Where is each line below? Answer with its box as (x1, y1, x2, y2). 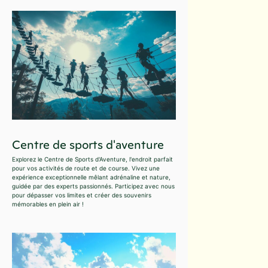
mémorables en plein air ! (12, 200, 84, 208)
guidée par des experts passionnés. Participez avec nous (12, 182, 175, 190)
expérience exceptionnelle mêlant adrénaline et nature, (12, 173, 170, 181)
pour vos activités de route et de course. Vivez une (12, 165, 160, 172)
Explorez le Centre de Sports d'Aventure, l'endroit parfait (12, 156, 173, 163)
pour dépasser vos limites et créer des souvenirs (12, 191, 151, 199)
